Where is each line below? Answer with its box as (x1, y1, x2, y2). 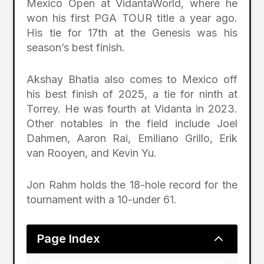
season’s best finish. (27, 41, 126, 54)
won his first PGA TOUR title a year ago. (27, 11, 237, 24)
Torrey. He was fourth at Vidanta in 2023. (27, 102, 237, 115)
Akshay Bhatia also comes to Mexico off (27, 72, 237, 85)
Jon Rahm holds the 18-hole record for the (27, 178, 237, 191)
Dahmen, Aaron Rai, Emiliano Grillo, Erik (27, 131, 237, 144)
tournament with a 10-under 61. (27, 193, 177, 206)
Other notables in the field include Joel (27, 117, 237, 130)
